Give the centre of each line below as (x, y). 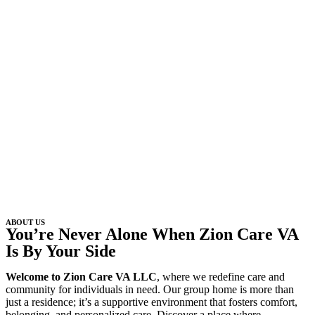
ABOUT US (25, 223)
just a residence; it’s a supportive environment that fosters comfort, (152, 302)
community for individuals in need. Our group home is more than (150, 290)
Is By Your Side (61, 251)
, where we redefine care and (221, 277)
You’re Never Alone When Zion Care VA (152, 234)
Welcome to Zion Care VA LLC (81, 277)
